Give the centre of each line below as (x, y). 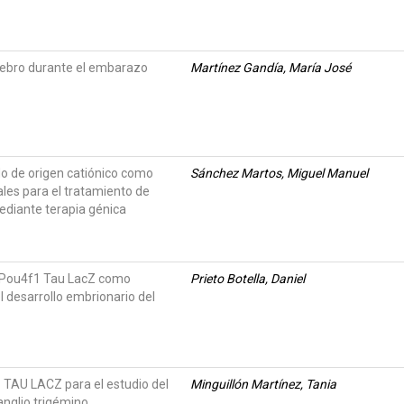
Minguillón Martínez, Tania (263, 384)
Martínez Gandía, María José (271, 68)
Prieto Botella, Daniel (248, 279)
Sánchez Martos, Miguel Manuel (279, 173)
